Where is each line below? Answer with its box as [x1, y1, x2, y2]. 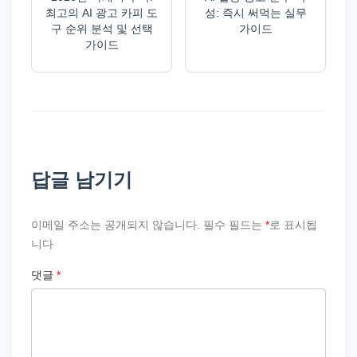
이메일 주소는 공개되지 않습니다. [31, 219, 200, 232]
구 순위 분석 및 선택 [50, 22, 153, 36]
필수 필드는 [203, 219, 265, 232]
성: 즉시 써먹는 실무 [204, 6, 307, 20]
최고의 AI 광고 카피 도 [45, 6, 158, 20]
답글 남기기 [31, 169, 132, 191]
